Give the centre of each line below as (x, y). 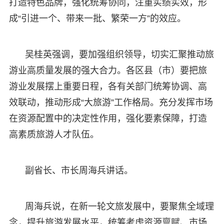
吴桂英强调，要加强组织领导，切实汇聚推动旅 (119, 54)
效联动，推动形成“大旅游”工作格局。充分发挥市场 (111, 102)
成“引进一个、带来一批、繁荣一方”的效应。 (97, 18)
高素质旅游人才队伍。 (54, 134)
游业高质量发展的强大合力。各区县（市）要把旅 (108, 70)
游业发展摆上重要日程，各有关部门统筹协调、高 (108, 86)
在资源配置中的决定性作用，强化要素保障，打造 (108, 118)
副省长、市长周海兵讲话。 (79, 170)
